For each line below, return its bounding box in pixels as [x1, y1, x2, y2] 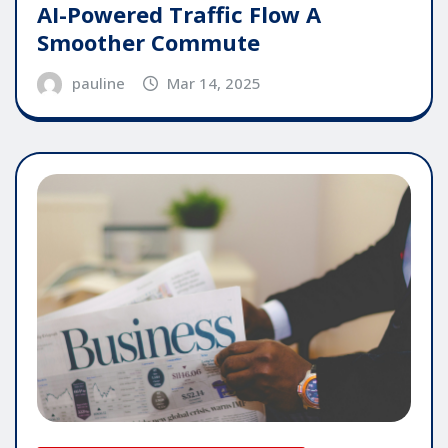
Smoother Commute [37, 27, 260, 58]
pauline [71, 73, 125, 94]
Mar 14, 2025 [167, 73, 262, 94]
